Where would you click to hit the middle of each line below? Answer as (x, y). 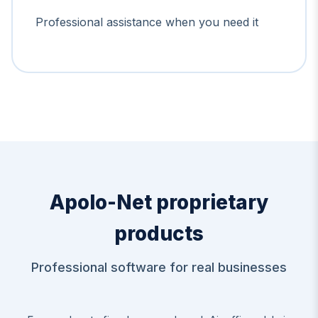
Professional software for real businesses (159, 267)
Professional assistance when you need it (147, 22)
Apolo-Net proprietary (159, 202)
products (159, 233)
